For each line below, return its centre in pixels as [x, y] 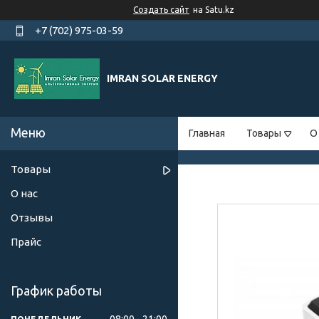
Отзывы [32, 218]
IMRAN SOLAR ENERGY [162, 79]
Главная [207, 134]
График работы [56, 291]
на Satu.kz [214, 10]
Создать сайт [161, 10]
